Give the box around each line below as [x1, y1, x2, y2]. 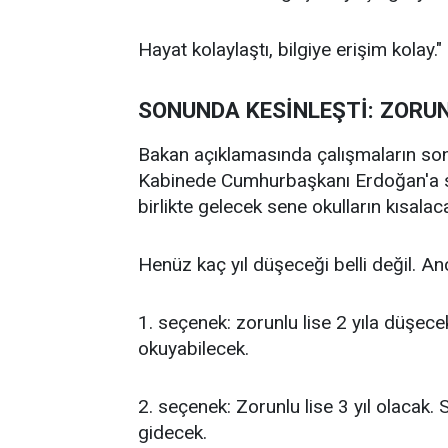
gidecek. [138, 421, 207, 444]
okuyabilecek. [138, 337, 249, 360]
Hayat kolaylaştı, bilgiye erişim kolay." [138, 38, 442, 61]
